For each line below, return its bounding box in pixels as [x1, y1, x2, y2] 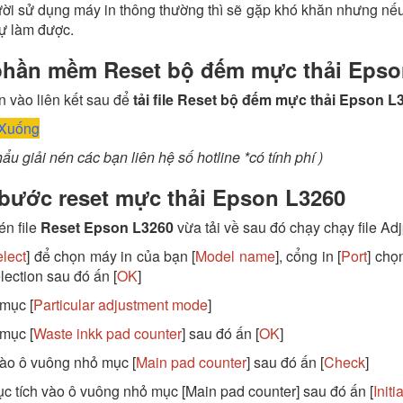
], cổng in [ [274, 246, 342, 267]
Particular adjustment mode [32, 294, 208, 316]
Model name [195, 246, 275, 267]
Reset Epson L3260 [40, 217, 174, 238]
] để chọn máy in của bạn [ [26, 246, 196, 267]
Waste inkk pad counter [32, 323, 182, 345]
